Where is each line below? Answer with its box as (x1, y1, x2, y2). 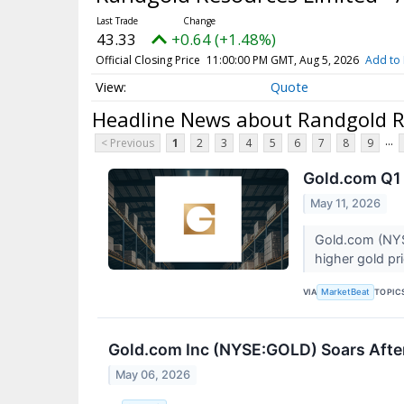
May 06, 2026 (115, 368, 191, 382)
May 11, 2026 (310, 197, 381, 211)
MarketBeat (321, 287, 371, 298)
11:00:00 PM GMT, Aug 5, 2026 (206, 52, 359, 69)
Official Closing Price (95, 52, 200, 69)
